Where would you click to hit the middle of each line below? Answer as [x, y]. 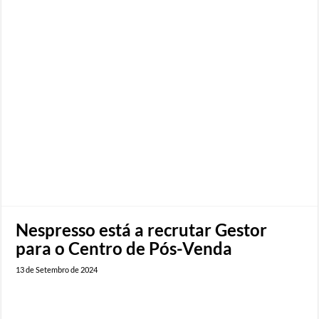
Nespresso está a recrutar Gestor [142, 230]
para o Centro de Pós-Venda [124, 249]
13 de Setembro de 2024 [57, 270]
